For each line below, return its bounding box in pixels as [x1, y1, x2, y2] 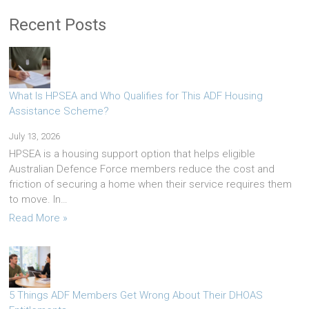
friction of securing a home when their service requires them [9, 178, 292, 191]
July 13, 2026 [9, 131, 61, 142]
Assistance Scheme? [9, 105, 110, 118]
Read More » [9, 212, 68, 225]
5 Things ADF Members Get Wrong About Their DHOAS [9, 289, 263, 302]
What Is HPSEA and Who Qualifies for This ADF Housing [9, 90, 263, 103]
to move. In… [9, 193, 68, 206]
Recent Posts [9, 15, 107, 35]
